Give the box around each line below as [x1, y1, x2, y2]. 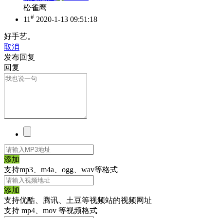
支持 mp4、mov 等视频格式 [4, 206, 97, 215]
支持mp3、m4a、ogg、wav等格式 [4, 165, 118, 174]
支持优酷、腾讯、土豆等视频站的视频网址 [4, 196, 152, 204]
